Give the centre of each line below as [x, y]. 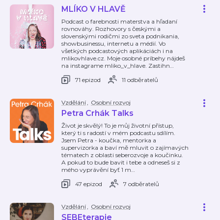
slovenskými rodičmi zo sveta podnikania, [120, 36]
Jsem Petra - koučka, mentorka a [109, 140]
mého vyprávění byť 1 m [96, 170]
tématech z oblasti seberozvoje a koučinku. [122, 155]
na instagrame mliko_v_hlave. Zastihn [116, 66]
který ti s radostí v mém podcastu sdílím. [118, 133]
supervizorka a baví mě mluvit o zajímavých [125, 148]
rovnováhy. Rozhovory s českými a [111, 29]
